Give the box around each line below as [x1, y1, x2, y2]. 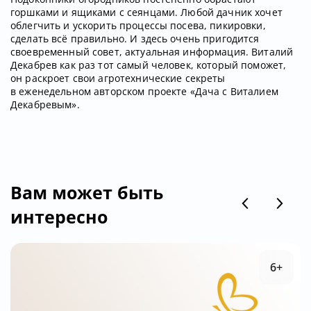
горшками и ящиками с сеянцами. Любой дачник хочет [10, 5, 283, 19]
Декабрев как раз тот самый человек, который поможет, [10, 58, 287, 72]
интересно [10, 204, 108, 228]
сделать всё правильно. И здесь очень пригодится [10, 31, 260, 45]
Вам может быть [10, 180, 163, 204]
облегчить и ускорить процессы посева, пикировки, [10, 18, 266, 32]
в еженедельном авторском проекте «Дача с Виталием [10, 84, 278, 98]
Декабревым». [10, 97, 80, 111]
